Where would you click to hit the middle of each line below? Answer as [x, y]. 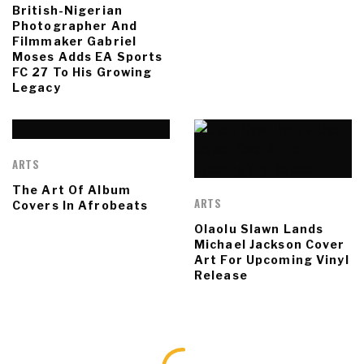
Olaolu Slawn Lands [259, 229]
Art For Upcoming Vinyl [272, 260]
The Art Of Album [71, 190]
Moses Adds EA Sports [88, 57]
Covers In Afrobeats [80, 206]
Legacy [37, 88]
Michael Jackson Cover [270, 245]
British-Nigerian [67, 11]
